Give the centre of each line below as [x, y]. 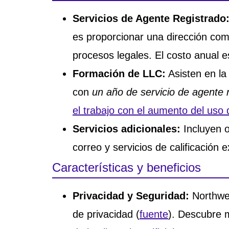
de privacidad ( [106, 214]
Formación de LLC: [119, 73]
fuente [154, 214]
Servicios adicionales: [127, 129]
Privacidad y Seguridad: [131, 196]
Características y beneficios [127, 167]
